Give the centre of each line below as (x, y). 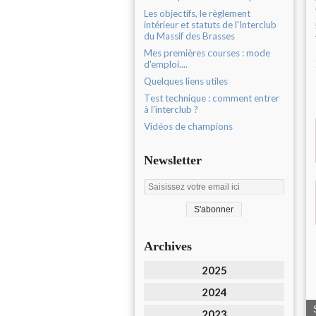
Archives (168, 246)
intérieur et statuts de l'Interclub (210, 25)
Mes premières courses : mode (207, 53)
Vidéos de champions (188, 126)
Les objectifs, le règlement (197, 13)
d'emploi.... (166, 64)
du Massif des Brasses (189, 36)
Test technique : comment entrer (212, 98)
